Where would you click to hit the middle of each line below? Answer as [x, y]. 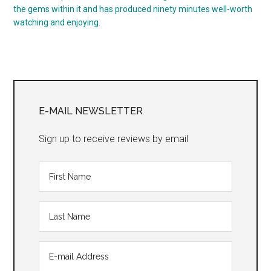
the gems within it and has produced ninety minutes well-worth [133, 9]
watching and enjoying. [57, 23]
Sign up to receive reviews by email [114, 139]
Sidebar [46, 112]
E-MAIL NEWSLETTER [91, 111]
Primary [45, 90]
